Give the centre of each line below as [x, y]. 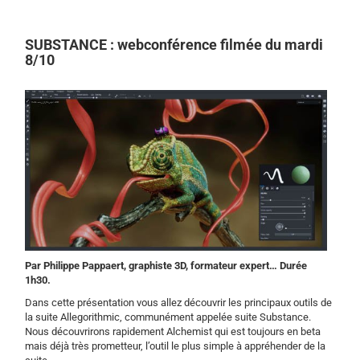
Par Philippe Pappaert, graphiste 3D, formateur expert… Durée [166, 265]
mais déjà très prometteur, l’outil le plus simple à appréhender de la [176, 346]
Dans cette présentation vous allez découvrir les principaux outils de [179, 302]
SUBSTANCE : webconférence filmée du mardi [174, 44]
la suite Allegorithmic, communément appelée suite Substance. [168, 317]
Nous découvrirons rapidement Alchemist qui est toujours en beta [173, 331]
